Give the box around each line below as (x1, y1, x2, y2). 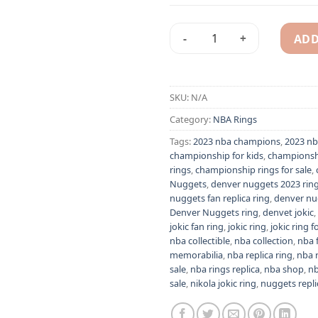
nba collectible (170, 234, 230, 247)
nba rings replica (190, 262, 260, 275)
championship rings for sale (195, 163, 312, 176)
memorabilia (170, 248, 223, 261)
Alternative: (170, 72, 230, 86)
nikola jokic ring (190, 276, 256, 290)
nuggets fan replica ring (170, 191, 270, 204)
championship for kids (170, 148, 263, 162)
